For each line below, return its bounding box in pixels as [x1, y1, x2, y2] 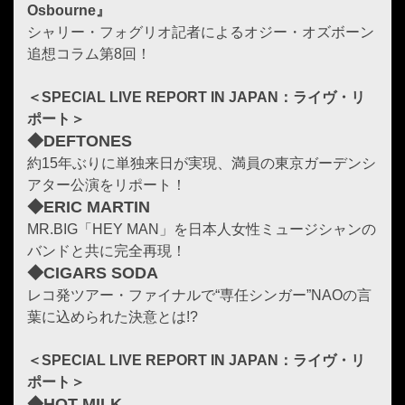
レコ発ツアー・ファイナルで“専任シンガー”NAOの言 [27, 287, 372, 303]
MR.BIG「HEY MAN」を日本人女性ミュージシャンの [27, 221, 376, 237]
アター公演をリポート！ [27, 176, 186, 193]
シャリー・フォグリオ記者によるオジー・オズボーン [27, 24, 374, 40]
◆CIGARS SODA [27, 263, 158, 282]
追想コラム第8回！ [27, 45, 151, 61]
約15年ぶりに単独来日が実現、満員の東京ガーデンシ [27, 155, 376, 171]
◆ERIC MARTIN [27, 197, 150, 216]
